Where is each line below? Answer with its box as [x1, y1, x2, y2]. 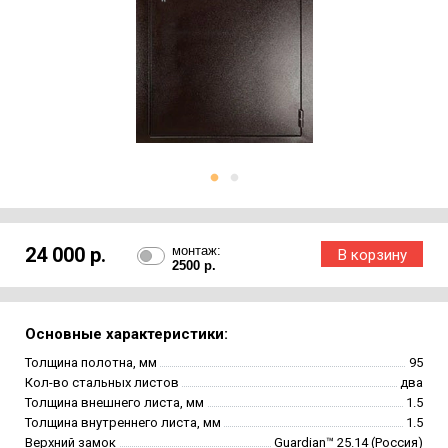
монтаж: [172, 243, 221, 259]
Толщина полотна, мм [25, 355, 157, 371]
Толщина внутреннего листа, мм [25, 415, 221, 431]
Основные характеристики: [25, 325, 228, 344]
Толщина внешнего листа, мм [25, 395, 204, 411]
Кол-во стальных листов [25, 375, 179, 391]
